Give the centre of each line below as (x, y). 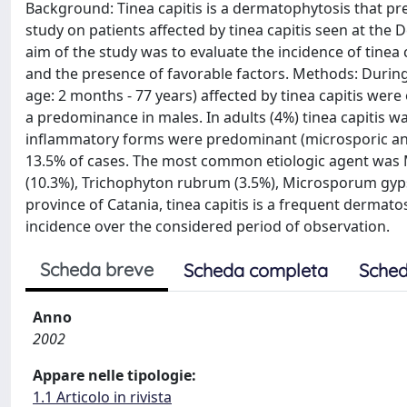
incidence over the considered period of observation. (208, 226)
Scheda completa (256, 270)
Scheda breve (97, 269)
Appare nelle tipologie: (114, 375)
